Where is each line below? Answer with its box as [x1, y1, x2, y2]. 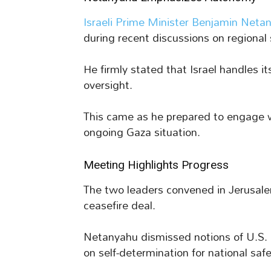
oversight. [83, 74, 132, 97]
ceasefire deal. [83, 194, 155, 217]
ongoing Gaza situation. [83, 121, 200, 144]
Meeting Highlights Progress [83, 158, 229, 172]
